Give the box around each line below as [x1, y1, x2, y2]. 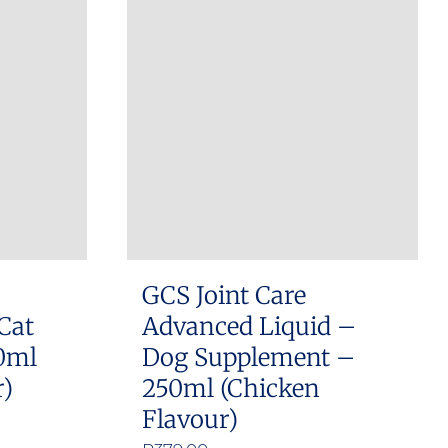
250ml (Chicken [142, 373, 320, 404]
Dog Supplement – [142, 342, 355, 373]
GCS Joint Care [142, 280, 306, 311]
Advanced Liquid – [142, 311, 356, 342]
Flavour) [142, 404, 238, 435]
